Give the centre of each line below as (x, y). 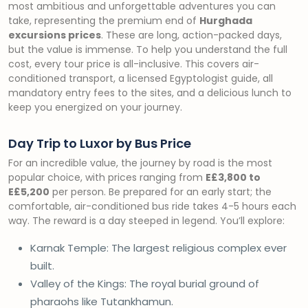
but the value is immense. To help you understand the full (148, 49)
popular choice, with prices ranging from (107, 177)
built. (42, 266)
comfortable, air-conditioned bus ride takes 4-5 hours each (152, 206)
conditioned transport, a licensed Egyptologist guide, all (141, 78)
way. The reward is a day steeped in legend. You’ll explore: (146, 221)
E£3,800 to (233, 177)
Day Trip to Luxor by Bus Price (100, 143)
